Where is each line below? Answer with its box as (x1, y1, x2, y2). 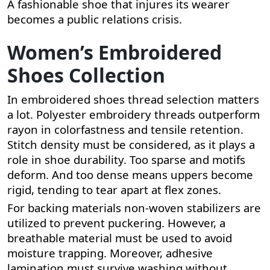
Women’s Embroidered (7, 39, 222, 65)
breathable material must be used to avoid (7, 230, 232, 245)
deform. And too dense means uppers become (7, 166, 253, 182)
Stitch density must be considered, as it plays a (7, 136, 255, 152)
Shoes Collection (7, 61, 165, 88)
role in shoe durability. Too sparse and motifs (7, 151, 245, 167)
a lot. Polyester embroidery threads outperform (7, 106, 260, 122)
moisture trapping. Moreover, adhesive (7, 245, 213, 260)
